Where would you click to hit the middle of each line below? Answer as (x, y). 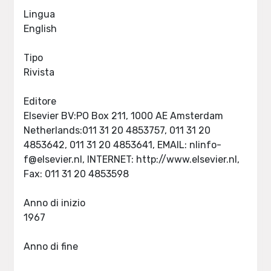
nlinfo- (206, 145)
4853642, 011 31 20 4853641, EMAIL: (107, 145)
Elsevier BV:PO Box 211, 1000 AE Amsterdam (124, 116)
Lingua (40, 14)
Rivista (39, 72)
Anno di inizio (55, 203)
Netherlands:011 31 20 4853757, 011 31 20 (117, 130)
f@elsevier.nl (53, 159)
